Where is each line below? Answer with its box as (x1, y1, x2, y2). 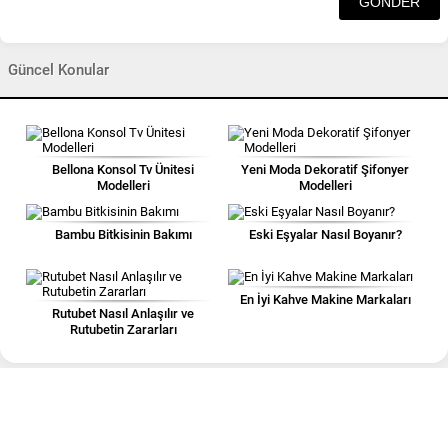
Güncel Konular (8, 61, 109, 79)
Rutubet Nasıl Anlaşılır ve (52, 306, 194, 321)
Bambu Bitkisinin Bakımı (54, 227, 192, 242)
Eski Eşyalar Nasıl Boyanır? (248, 227, 402, 242)
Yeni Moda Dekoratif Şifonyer (241, 162, 409, 177)
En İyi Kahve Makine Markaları (239, 292, 411, 307)
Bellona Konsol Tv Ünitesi (52, 162, 194, 177)
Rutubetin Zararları (69, 322, 177, 337)
